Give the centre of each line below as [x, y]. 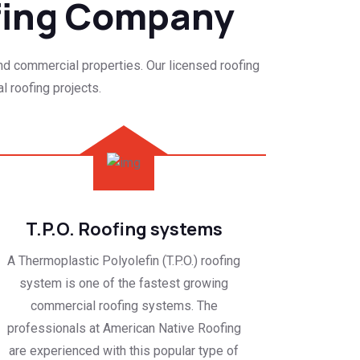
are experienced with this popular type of [124, 350]
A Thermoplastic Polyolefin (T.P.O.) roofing [124, 260]
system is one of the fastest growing [124, 283]
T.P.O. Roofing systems [124, 229]
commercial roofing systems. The [124, 305]
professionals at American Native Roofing [124, 328]
